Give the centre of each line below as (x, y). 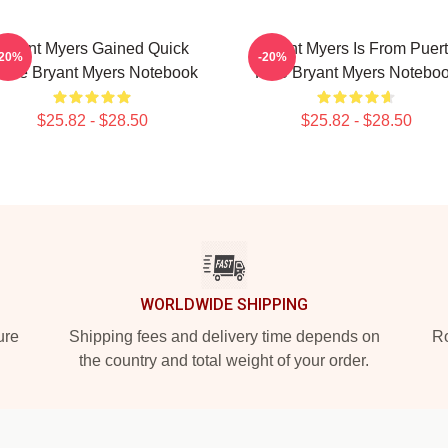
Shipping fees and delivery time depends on (224, 336)
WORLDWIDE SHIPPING (224, 304)
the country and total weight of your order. (224, 360)
